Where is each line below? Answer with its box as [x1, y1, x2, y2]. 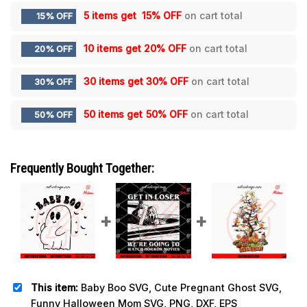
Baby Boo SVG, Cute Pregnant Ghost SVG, [78, 281, 282, 293]
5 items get [84, 9, 139, 21]
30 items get [84, 75, 146, 87]
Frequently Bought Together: [10, 160, 154, 176]
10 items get [84, 42, 144, 54]
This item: [31, 281, 78, 293]
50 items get [84, 108, 145, 120]
